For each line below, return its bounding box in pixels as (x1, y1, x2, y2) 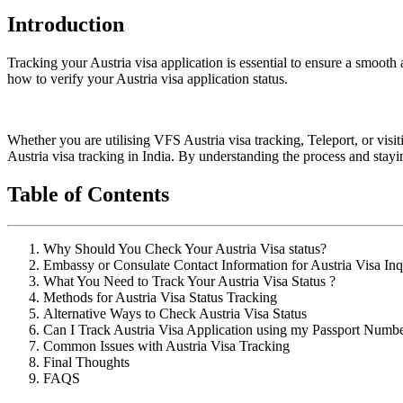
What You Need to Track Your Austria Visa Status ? (43, 273, 336, 289)
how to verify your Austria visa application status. (7, 70, 288, 86)
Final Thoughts (43, 354, 130, 370)
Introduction (7, 12, 124, 36)
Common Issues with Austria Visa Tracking (43, 337, 290, 354)
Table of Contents (7, 182, 169, 206)
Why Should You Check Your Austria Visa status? (43, 240, 327, 256)
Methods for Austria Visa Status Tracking (43, 289, 277, 305)
